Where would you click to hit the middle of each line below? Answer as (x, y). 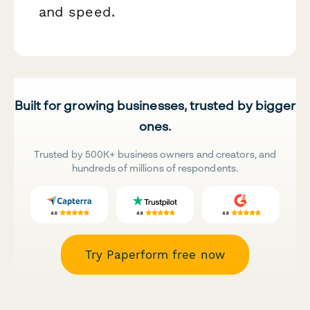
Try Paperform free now (155, 254)
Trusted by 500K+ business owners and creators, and (155, 154)
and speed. (77, 12)
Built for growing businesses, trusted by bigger (155, 105)
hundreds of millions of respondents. (155, 167)
